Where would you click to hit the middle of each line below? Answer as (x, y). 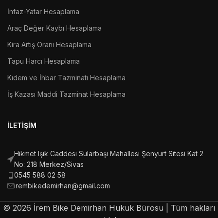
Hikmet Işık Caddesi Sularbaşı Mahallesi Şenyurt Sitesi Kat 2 (109, 153)
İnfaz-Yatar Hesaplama (43, 11)
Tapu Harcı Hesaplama (44, 61)
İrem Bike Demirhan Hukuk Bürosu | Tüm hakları (123, 208)
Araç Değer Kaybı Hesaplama (54, 28)
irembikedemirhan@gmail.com (62, 185)
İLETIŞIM (22, 125)
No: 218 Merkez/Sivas (49, 164)
